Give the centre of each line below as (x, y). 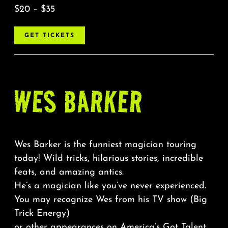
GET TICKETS (49, 36)
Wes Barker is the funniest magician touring (105, 145)
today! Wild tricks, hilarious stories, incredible (108, 159)
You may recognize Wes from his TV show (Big (110, 200)
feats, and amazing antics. (69, 173)
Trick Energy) (42, 214)
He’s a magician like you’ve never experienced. (110, 186)
